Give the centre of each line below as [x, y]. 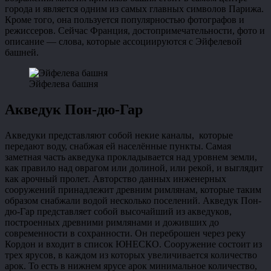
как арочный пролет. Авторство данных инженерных [116, 179]
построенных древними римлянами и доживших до [112, 223]
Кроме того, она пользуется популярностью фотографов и [125, 20]
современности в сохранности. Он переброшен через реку [125, 233]
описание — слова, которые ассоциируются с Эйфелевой [123, 42]
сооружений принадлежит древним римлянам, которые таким [133, 190]
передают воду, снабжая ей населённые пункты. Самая [118, 146]
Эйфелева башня [64, 84]
